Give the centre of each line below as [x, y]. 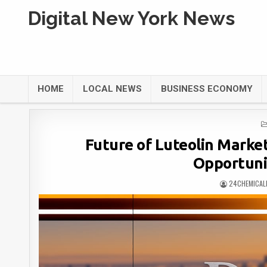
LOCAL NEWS [112, 89]
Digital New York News [131, 18]
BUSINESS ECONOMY [207, 89]
